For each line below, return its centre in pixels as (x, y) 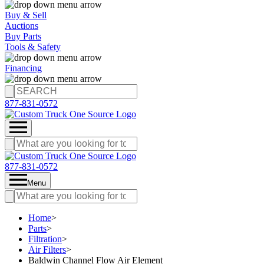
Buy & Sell (26, 15)
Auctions (22, 26)
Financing (23, 68)
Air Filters (47, 250)
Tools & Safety (33, 47)
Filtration (45, 239)
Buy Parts (23, 36)
